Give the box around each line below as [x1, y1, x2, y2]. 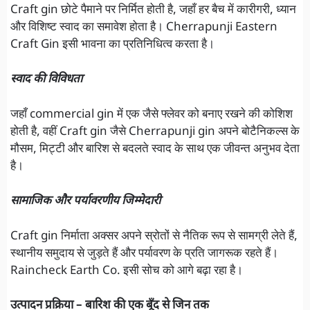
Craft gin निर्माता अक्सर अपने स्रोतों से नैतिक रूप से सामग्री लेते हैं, [10, 228, 298, 244]
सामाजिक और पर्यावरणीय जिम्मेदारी [10, 194, 161, 210]
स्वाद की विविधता [10, 72, 82, 88]
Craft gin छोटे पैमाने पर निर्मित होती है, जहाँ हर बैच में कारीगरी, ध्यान [10, 2, 296, 18]
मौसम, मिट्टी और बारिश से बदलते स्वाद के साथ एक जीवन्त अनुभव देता [10, 141, 300, 157]
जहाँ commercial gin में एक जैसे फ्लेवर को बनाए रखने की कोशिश [10, 107, 293, 122]
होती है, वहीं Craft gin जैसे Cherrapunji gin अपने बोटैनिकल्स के [10, 124, 300, 140]
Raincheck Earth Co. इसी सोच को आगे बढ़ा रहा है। [10, 263, 243, 279]
